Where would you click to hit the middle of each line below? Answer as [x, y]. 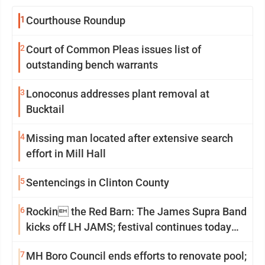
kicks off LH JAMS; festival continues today [129, 227]
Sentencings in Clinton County [98, 182]
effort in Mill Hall [66, 153]
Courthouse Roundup [76, 20]
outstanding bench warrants [92, 65]
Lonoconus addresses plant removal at [113, 94]
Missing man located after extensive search [130, 138]
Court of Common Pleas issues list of [114, 49]
